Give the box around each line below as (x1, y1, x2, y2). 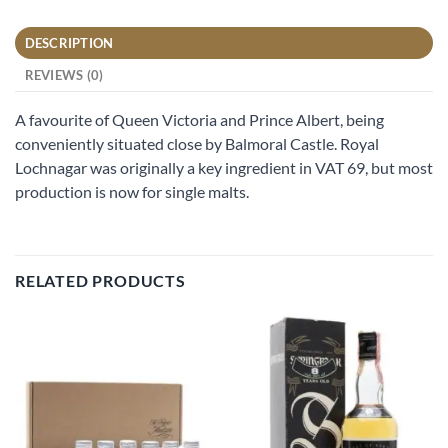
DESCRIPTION (24, 34, 114, 51)
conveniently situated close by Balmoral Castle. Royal (15, 133, 379, 153)
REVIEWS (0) (24, 66, 104, 83)
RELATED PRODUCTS (15, 270, 186, 290)
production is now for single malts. (15, 181, 249, 201)
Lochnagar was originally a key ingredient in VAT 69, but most (15, 157, 433, 177)
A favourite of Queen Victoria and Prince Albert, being (15, 109, 384, 129)
